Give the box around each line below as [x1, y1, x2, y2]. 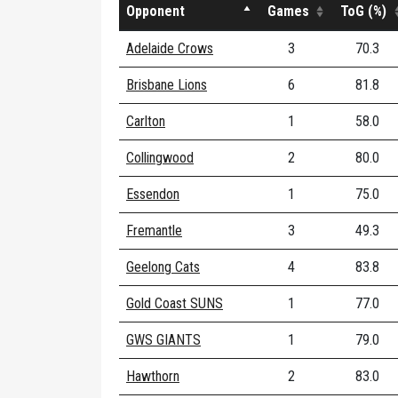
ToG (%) [340, 3, 386, 20]
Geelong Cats [126, 259, 200, 275]
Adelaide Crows [126, 40, 213, 57]
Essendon [126, 186, 179, 203]
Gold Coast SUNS [126, 295, 223, 312]
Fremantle [126, 222, 182, 239]
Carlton [126, 113, 165, 130]
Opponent [126, 3, 185, 20]
